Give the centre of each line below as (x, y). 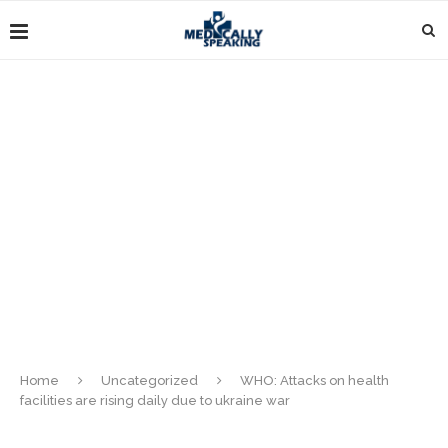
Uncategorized (149, 380)
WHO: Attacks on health (314, 380)
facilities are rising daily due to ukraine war (155, 400)
